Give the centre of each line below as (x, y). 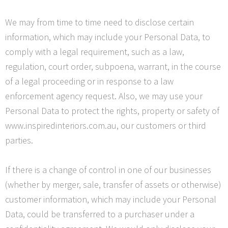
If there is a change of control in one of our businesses (108, 170)
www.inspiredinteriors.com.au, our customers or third (106, 126)
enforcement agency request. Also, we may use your (104, 96)
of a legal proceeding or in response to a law (89, 81)
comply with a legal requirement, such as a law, (95, 52)
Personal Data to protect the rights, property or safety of (112, 111)
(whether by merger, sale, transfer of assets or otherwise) (113, 185)
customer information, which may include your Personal (111, 199)
